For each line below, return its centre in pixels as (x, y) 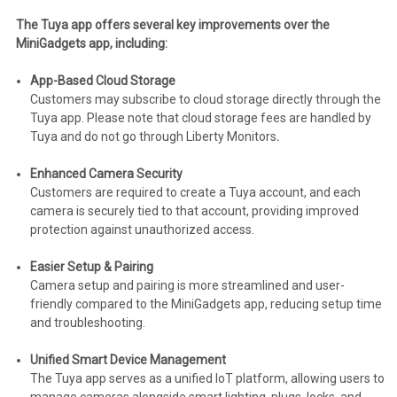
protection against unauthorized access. (142, 230)
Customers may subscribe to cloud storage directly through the (205, 100)
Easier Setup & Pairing (91, 267)
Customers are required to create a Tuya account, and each (195, 193)
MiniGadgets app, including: (91, 44)
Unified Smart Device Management (128, 360)
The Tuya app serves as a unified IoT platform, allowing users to (207, 379)
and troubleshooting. (87, 323)
